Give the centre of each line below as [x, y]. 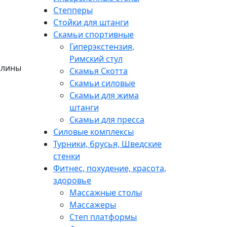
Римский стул [96, 59]
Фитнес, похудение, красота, [110, 168]
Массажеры [93, 204]
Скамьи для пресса [107, 119]
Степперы [73, 10]
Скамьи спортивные [93, 34]
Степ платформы [103, 217]
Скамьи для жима [104, 95]
